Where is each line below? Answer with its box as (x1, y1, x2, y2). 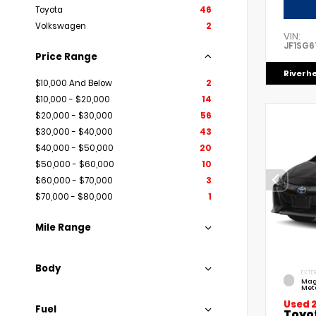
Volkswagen (35, 20, 86, 32)
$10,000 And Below (35, 78, 112, 89)
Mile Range (35, 221, 91, 234)
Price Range (35, 50, 97, 63)
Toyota (35, 4, 63, 16)
